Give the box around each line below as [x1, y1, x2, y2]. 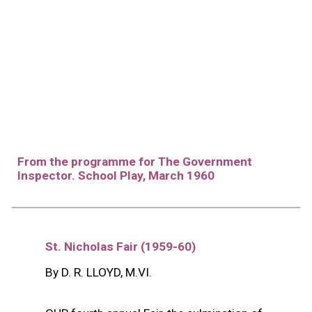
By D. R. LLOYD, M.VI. [45, 265, 153, 279]
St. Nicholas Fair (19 [45, 239, 159, 253]
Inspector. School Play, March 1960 [17, 169, 215, 183]
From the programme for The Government [17, 155, 253, 169]
